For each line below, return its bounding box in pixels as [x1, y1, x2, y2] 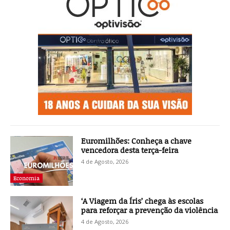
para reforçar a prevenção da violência [81, 205, 218, 216]
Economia [13, 174, 40, 182]
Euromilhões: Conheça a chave [81, 135, 192, 146]
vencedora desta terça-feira [81, 144, 179, 155]
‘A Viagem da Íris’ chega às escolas [81, 196, 204, 206]
